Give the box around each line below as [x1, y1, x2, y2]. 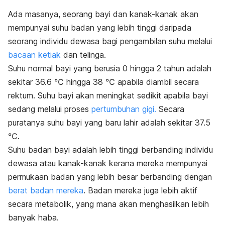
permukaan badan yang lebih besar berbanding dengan [8, 172, 212, 182]
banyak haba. [8, 212, 59, 223]
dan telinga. [63, 50, 106, 60]
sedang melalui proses [8, 104, 91, 115]
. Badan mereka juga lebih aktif [83, 185, 197, 196]
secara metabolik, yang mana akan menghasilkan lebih [8, 199, 209, 209]
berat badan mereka [8, 185, 83, 196]
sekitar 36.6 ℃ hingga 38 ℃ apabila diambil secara [8, 77, 199, 87]
